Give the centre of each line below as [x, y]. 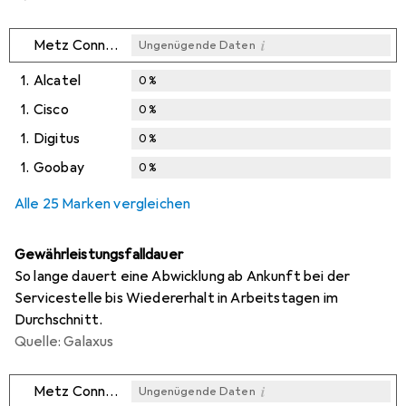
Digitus [57, 138]
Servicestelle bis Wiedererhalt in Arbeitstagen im [176, 298]
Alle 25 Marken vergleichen [103, 203]
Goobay [59, 167]
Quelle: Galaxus [64, 341]
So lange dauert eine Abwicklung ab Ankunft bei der [183, 276]
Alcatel [58, 80]
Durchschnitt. [59, 319]
